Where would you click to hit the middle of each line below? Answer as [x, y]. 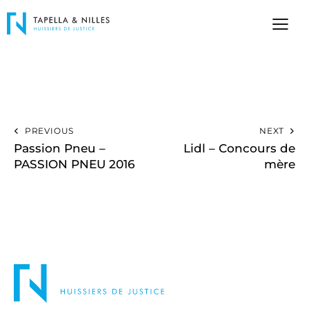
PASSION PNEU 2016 [74, 165]
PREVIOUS [49, 131]
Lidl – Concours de [239, 149]
